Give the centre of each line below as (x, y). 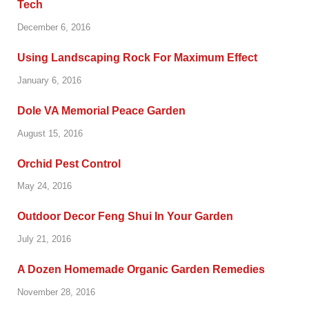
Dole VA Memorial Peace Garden (101, 110)
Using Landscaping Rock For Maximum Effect (137, 58)
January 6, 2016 (49, 80)
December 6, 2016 (54, 28)
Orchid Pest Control (69, 163)
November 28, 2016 (56, 292)
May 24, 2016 (44, 186)
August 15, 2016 (50, 133)
